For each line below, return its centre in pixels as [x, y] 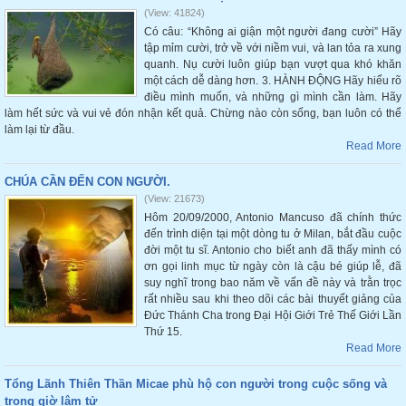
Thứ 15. [163, 332]
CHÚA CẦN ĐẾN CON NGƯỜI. [87, 182]
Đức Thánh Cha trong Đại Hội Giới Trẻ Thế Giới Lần [273, 315]
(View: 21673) [174, 198]
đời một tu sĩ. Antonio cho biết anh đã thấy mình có [273, 250]
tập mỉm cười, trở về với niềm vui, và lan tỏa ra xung [273, 48]
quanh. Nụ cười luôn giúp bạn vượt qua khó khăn [273, 64]
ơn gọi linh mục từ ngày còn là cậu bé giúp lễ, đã [273, 266]
